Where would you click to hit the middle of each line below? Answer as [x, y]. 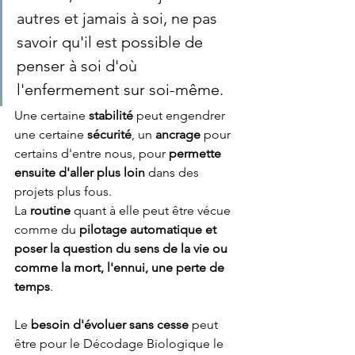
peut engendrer [182, 115]
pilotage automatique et [149, 229]
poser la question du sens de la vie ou [122, 248]
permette [197, 153]
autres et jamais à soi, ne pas [119, 18]
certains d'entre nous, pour [92, 153]
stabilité [113, 115]
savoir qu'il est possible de [112, 42]
